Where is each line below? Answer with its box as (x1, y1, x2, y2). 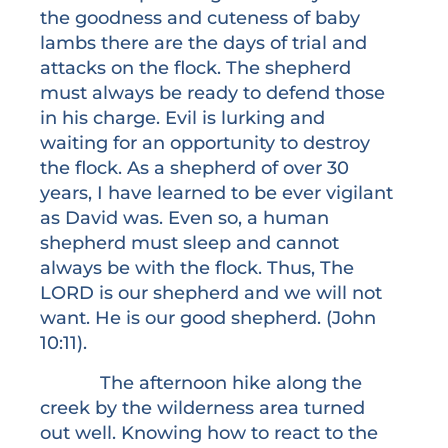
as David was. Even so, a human (40, 207, 329, 229)
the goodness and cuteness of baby (40, 7, 360, 29)
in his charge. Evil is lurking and (40, 107, 325, 129)
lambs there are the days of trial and (40, 32, 367, 54)
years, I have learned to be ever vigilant (40, 182, 393, 204)
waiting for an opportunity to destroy (40, 132, 370, 154)
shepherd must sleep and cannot (40, 232, 339, 254)
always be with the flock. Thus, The (40, 257, 354, 279)
